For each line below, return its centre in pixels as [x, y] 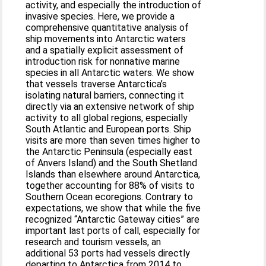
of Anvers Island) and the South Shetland [112, 163]
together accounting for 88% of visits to [110, 186]
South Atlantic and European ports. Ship [109, 129]
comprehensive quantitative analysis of [107, 28]
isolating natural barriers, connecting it [105, 95]
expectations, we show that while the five [113, 208]
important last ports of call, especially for [113, 231]
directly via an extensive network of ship [110, 107]
